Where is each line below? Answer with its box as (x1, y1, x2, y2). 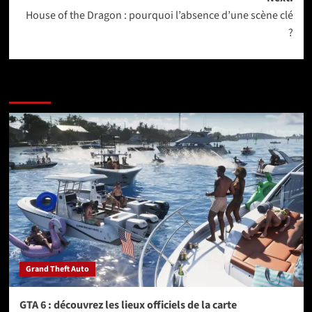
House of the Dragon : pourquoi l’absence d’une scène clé (25, 7, 293, 23)
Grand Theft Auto (25, 263, 89, 275)
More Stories (8, 81, 78, 99)
